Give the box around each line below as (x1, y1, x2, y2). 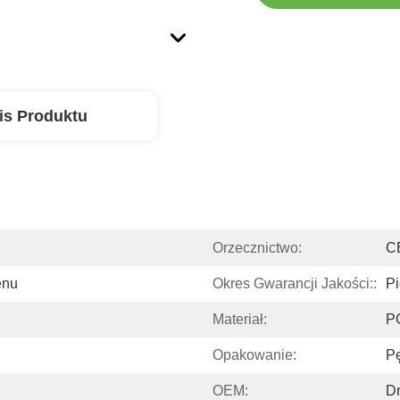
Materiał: (212, 312, 267, 327)
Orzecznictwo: (212, 240, 302, 255)
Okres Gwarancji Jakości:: (212, 276, 377, 291)
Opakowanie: (212, 347, 296, 362)
